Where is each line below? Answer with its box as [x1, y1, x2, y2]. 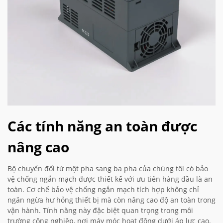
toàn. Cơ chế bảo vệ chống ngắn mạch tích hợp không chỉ [7, 185, 199, 195]
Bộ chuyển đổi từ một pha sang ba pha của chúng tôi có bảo [7, 164, 208, 174]
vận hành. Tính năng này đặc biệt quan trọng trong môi [7, 206, 193, 216]
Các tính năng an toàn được [7, 116, 197, 136]
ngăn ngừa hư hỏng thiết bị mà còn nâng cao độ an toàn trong [7, 195, 216, 205]
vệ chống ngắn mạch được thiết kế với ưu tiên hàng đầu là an [7, 174, 213, 184]
